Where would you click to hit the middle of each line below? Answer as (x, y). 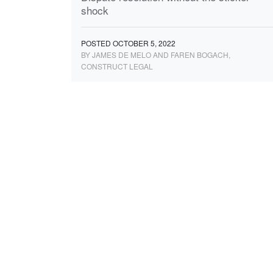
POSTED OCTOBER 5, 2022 (128, 43)
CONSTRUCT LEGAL (117, 66)
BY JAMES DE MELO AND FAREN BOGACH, (156, 55)
